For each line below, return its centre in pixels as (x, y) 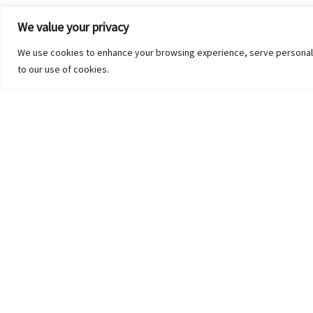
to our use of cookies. (63, 69)
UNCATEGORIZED (272, 247)
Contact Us (269, 279)
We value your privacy (73, 27)
